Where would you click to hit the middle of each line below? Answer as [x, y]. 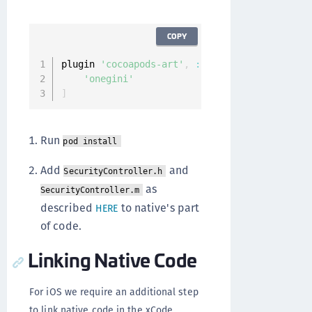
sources [220, 64]
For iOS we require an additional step [114, 292]
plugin [80, 64]
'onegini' [108, 79]
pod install [90, 141]
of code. [61, 226]
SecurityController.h [113, 171]
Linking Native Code [113, 259]
